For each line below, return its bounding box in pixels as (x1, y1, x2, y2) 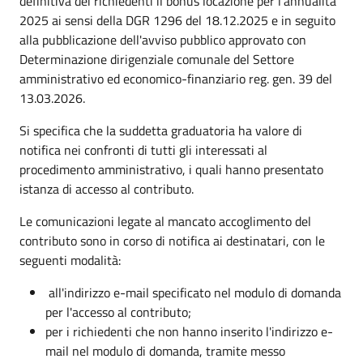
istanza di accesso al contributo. (19, 179, 194, 199)
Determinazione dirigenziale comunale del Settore (19, 49, 294, 69)
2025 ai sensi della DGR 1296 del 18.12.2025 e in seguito (19, 11, 335, 30)
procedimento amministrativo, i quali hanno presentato (19, 160, 323, 179)
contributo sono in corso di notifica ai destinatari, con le (19, 231, 325, 250)
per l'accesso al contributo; (45, 302, 191, 322)
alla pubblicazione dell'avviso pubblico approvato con (19, 30, 306, 49)
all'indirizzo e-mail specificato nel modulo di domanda (45, 283, 341, 302)
